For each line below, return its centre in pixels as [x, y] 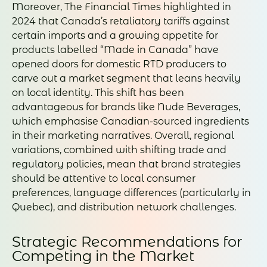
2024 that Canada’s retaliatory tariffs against [121, 21]
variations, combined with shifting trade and [119, 150]
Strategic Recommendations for [127, 241]
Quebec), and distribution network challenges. [124, 207]
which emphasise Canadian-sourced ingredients [131, 121]
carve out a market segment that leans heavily [126, 78]
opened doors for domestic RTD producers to [119, 64]
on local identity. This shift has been [98, 92]
